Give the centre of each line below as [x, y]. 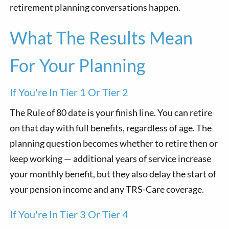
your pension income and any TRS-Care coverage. [107, 189]
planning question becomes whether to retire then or [114, 143]
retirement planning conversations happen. [95, 7]
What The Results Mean [101, 37]
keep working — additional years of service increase [111, 158]
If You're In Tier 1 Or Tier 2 [69, 92]
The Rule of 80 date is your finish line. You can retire [111, 112]
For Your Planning [78, 65]
